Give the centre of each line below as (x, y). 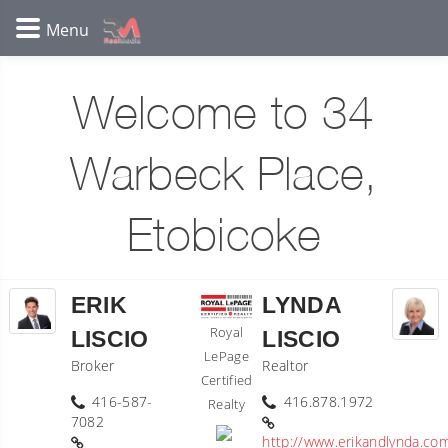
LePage (227, 355)
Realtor (285, 365)
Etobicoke (224, 238)
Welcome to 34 (224, 116)
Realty (227, 403)
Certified (226, 379)
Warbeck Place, (224, 177)
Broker (92, 365)
